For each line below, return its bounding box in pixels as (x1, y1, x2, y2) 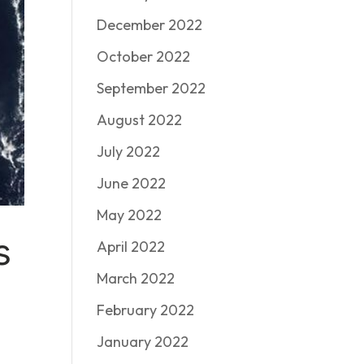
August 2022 (97, 110, 183, 129)
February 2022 (97, 301, 195, 319)
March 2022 (97, 269, 175, 288)
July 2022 (97, 142, 161, 161)
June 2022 (97, 174, 167, 193)
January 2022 (97, 332, 189, 351)
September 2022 (97, 79, 206, 97)
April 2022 (97, 237, 166, 256)
